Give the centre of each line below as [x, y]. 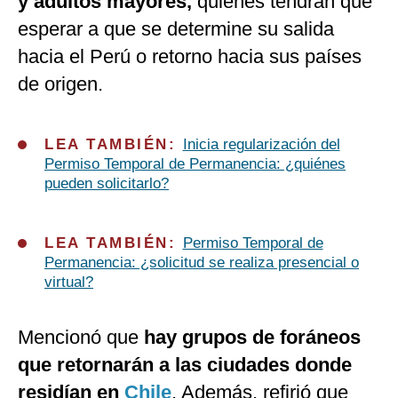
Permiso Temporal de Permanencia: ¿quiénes [195, 164]
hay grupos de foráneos [250, 338]
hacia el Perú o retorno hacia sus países [190, 57]
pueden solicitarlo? [107, 184]
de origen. [60, 84]
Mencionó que [78, 338]
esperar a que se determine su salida [176, 29]
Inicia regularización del [261, 145]
